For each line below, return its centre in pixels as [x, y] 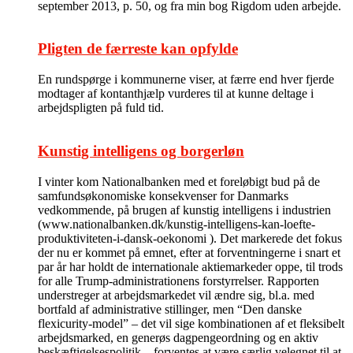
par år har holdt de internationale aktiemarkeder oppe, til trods [190, 266]
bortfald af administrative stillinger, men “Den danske [170, 309]
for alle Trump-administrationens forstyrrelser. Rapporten [178, 281]
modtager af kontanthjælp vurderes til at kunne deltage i [176, 94]
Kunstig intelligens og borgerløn [141, 150]
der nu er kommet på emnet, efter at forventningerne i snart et [189, 252]
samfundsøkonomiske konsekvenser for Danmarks [163, 195]
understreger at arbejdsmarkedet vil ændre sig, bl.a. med [176, 295]
